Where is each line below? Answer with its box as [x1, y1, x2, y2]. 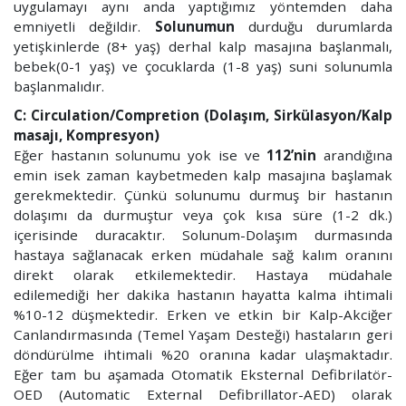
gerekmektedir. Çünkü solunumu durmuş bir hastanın [14, 186, 392, 204]
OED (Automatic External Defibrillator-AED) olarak [14, 385, 392, 403]
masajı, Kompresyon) [14, 126, 159, 144]
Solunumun [154, 17, 248, 36]
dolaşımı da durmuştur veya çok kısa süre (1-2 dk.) [14, 206, 392, 224]
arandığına [316, 146, 393, 164]
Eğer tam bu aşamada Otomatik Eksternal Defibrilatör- [14, 365, 392, 383]
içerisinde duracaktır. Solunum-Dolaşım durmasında [14, 226, 392, 244]
